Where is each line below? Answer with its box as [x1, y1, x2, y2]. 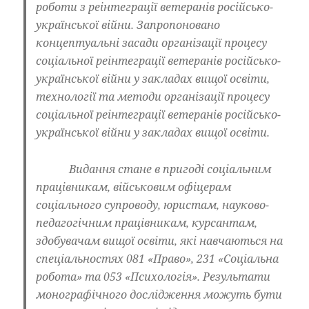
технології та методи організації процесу [36, 89, 270, 105]
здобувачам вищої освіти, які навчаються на [36, 232, 283, 248]
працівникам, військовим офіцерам [36, 179, 232, 195]
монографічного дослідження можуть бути [36, 286, 283, 302]
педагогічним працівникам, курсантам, [36, 215, 258, 230]
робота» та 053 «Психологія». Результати [36, 268, 271, 284]
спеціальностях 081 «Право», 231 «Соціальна [36, 250, 279, 266]
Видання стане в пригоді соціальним [36, 161, 272, 177]
